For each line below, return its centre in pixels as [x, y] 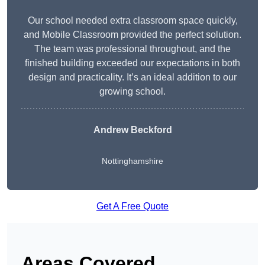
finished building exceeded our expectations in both [132, 63]
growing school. [132, 92]
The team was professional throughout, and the [132, 49]
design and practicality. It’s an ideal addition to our [132, 77]
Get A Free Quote [132, 206]
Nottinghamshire [132, 161]
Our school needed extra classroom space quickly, [132, 21]
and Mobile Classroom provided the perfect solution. [132, 35]
